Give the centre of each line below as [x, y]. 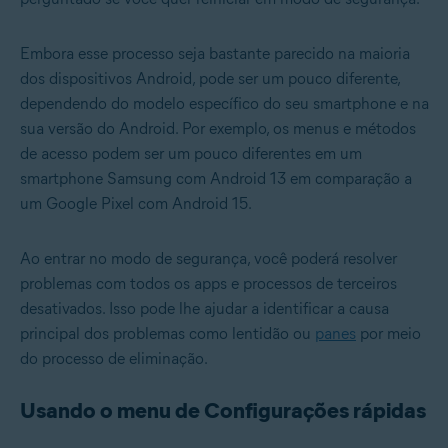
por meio [388, 333]
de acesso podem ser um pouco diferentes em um [191, 153]
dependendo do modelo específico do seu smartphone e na [224, 103]
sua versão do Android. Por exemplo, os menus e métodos [218, 128]
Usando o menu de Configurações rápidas [223, 410]
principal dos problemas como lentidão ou [167, 333]
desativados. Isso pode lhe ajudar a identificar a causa [204, 308]
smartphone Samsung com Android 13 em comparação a [216, 178]
